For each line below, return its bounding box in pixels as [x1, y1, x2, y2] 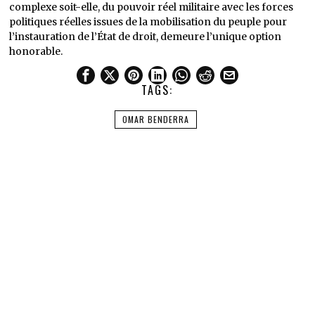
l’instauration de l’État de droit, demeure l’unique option [9, 30, 282, 43]
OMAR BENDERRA [122, 113, 190, 125]
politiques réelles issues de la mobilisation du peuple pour [9, 15, 288, 28]
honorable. [9, 45, 63, 58]
